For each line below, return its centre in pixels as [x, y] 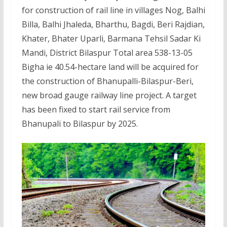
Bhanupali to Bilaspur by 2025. [80, 123]
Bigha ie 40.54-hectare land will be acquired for [110, 67]
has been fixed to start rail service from [96, 109]
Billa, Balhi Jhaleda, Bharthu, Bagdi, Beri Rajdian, [113, 24]
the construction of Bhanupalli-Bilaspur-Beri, [107, 81]
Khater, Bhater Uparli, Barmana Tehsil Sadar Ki [111, 38]
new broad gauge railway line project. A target [109, 95]
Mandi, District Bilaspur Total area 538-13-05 [107, 52]
